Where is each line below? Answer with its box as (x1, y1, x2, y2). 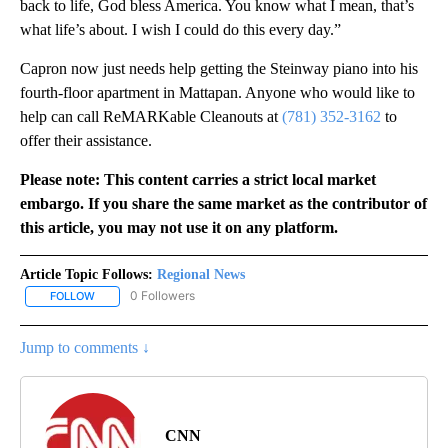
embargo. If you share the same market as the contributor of (20, 195, 427, 213)
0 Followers (130, 288, 195, 304)
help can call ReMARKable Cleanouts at (20, 108, 282, 126)
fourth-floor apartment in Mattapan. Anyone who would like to (20, 84, 415, 102)
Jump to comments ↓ (20, 338, 150, 356)
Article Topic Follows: (20, 267, 153, 283)
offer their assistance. (20, 132, 152, 150)
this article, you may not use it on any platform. (20, 219, 338, 237)
